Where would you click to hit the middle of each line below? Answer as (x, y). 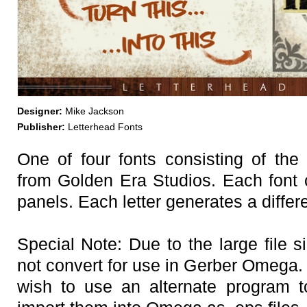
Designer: (39, 111)
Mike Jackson (93, 111)
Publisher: (41, 127)
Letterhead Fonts (103, 127)
